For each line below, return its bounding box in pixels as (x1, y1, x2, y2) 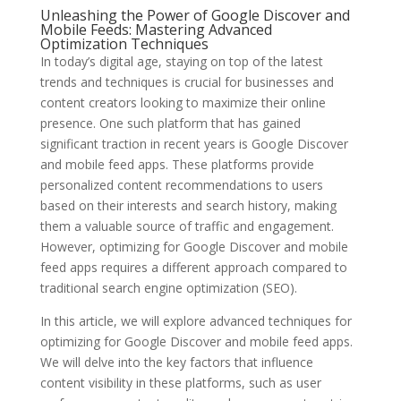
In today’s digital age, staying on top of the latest (39, 53, 323, 70)
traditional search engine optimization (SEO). (39, 279, 297, 296)
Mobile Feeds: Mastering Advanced (39, 20, 272, 39)
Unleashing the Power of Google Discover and (39, 5, 350, 25)
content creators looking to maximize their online (39, 94, 326, 111)
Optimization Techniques (39, 34, 209, 54)
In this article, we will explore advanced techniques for (39, 312, 352, 329)
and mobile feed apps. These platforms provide (39, 156, 314, 173)
